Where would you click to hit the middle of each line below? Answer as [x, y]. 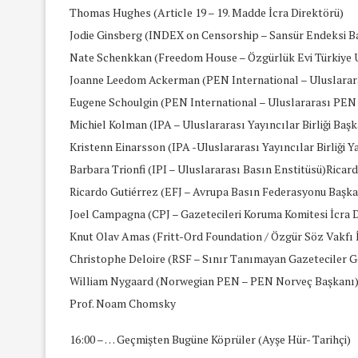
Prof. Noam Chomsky [123, 303]
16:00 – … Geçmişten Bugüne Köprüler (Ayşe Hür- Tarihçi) [210, 339]
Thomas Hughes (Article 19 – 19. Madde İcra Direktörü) [207, 12]
